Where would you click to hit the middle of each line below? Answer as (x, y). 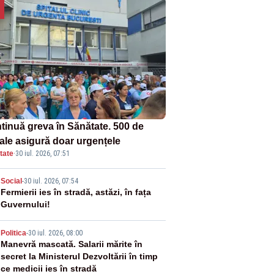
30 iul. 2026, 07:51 (42, 154)
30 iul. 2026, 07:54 (51, 181)
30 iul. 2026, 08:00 (55, 233)
